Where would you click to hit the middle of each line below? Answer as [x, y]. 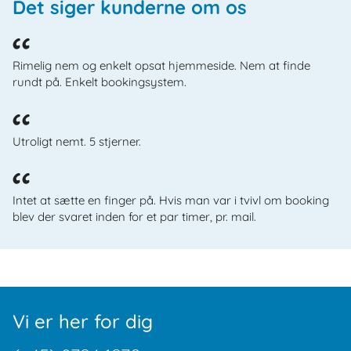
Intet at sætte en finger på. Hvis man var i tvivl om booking [171, 201]
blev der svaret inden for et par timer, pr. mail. [134, 217]
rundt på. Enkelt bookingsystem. [100, 81]
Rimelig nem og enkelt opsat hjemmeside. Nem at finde [161, 65]
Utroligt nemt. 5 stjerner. [77, 141]
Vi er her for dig [83, 322]
